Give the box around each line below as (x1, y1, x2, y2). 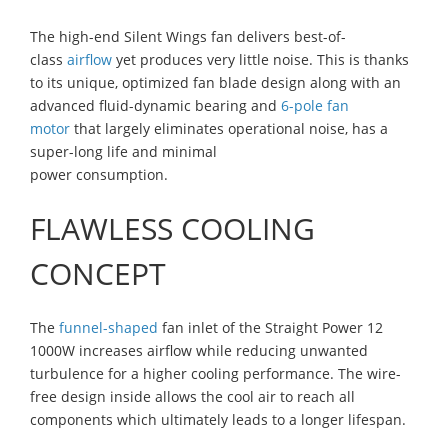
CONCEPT (30, 252, 166, 294)
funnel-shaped (59, 317, 158, 337)
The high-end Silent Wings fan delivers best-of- (30, 26, 346, 46)
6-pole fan (281, 95, 349, 115)
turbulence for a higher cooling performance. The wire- (30, 363, 401, 383)
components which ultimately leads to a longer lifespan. (30, 409, 406, 429)
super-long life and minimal (30, 141, 217, 161)
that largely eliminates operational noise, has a (70, 118, 388, 138)
